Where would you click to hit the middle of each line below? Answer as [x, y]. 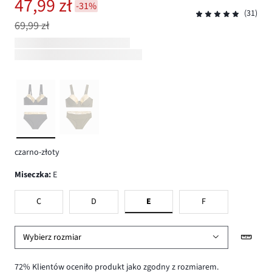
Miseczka [35, 175]
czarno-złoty [37, 153]
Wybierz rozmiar [53, 237]
